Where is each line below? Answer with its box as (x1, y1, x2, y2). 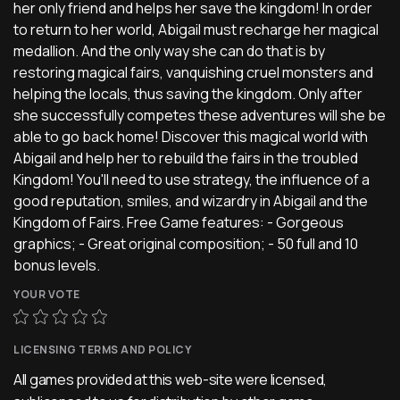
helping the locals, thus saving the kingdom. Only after (13, 83, 362, 104)
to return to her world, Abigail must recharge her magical (13, 19, 379, 39)
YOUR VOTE (13, 286, 80, 302)
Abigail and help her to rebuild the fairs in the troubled (13, 147, 358, 168)
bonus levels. (13, 254, 100, 275)
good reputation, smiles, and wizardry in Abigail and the (13, 190, 368, 211)
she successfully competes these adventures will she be (13, 104, 386, 125)
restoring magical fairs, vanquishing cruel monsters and (13, 62, 373, 82)
